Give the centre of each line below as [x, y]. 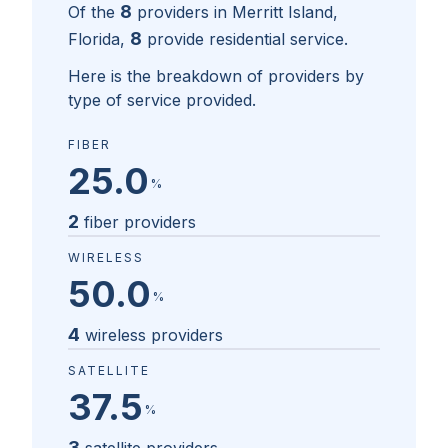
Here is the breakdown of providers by [216, 76]
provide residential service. [247, 39]
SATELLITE [109, 371]
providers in [184, 12]
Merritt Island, [285, 12]
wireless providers [154, 335]
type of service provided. [162, 100]
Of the [91, 12]
